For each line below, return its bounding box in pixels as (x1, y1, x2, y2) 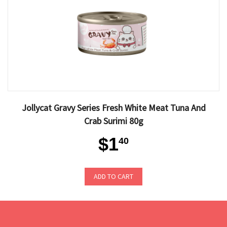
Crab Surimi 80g (84, 115, 143, 127)
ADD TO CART (94, 172, 133, 181)
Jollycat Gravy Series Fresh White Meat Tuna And (21, 102, 206, 113)
